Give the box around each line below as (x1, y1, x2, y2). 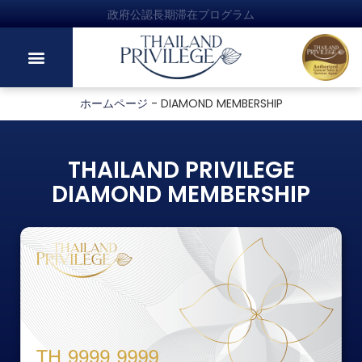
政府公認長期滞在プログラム (107, 6, 255, 23)
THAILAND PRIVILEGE (67, 154, 295, 186)
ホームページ (79, 95, 148, 112)
